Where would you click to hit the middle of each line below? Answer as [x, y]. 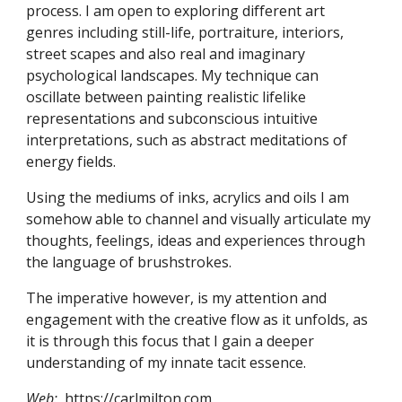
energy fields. [73, 162]
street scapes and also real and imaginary [166, 54]
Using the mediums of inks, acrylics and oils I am [188, 197]
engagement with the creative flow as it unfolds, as [197, 319]
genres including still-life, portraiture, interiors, [185, 32]
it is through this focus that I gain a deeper [170, 341]
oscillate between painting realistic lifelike [166, 97]
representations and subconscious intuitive [172, 118]
